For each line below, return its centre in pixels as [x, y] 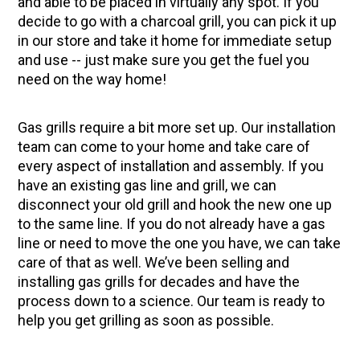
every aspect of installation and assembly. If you [171, 166]
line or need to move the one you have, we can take [180, 243]
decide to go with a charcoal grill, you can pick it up [178, 22]
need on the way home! [92, 80]
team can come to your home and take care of [164, 147]
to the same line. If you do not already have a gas [172, 224]
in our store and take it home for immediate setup [175, 41]
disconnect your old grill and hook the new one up [175, 205]
